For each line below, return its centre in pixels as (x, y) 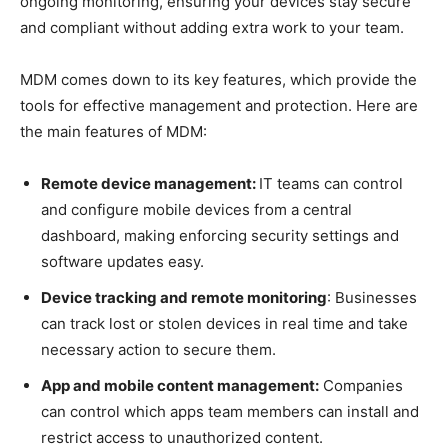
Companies (361, 385)
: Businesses (372, 297)
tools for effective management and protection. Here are (219, 105)
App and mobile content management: (180, 385)
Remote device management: (150, 183)
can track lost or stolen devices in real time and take (224, 323)
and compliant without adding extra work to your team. (212, 27)
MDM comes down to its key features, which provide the (218, 79)
